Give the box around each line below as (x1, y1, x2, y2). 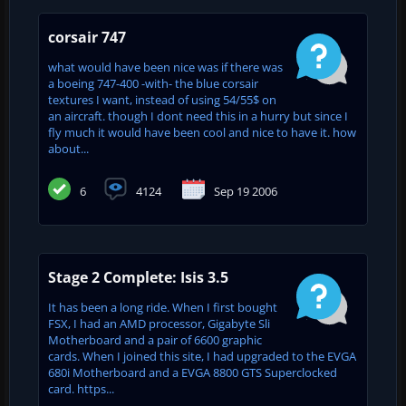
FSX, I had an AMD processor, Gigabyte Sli (48, 314, 270, 332)
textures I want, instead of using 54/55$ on (48, 91, 276, 108)
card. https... (48, 380, 114, 397)
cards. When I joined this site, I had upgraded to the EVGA (48, 347, 356, 364)
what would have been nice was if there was (48, 58, 283, 75)
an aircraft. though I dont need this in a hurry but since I (48, 107, 348, 124)
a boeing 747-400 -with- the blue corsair (48, 74, 258, 92)
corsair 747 (48, 26, 126, 47)
